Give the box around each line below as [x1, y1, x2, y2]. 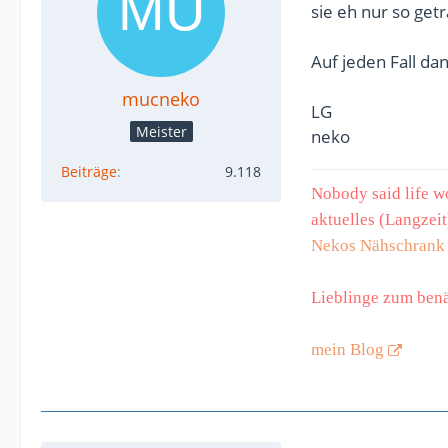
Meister [135, 121, 187, 141]
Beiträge [61, 161, 117, 181]
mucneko [122, 86, 200, 111]
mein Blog [311, 339, 384, 359]
